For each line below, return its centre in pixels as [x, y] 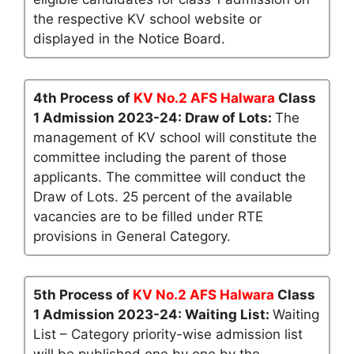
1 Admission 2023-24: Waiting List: [153, 314]
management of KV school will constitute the [175, 137]
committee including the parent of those [160, 157]
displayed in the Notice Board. [129, 39]
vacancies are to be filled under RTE [148, 216]
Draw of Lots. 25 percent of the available [163, 196]
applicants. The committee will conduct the [169, 177]
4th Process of [83, 98]
